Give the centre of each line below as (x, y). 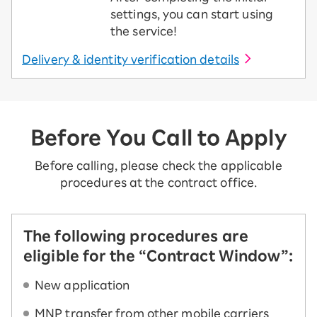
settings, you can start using (192, 15)
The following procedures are (136, 236)
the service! (144, 31)
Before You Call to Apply (158, 138)
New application (82, 286)
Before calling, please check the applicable (158, 166)
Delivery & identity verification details (131, 60)
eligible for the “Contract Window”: (158, 256)
